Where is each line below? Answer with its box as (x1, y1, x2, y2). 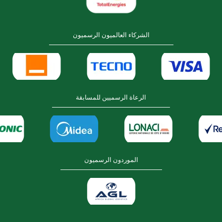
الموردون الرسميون (84, 155, 138, 165)
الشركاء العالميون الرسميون (72, 30, 150, 40)
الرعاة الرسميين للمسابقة (76, 93, 146, 102)
